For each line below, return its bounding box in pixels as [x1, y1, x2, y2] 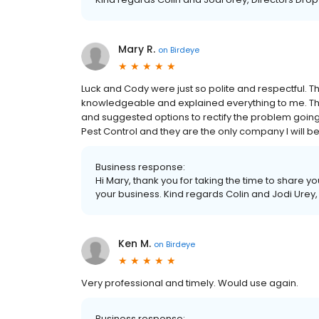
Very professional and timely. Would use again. [81, 276, 298, 290]
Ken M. [118, 236, 151, 251]
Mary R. [118, 42, 155, 56]
